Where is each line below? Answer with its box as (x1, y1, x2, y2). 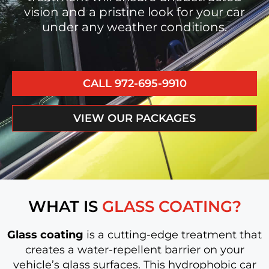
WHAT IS (28, 197, 102, 216)
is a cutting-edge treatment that (83, 228, 262, 241)
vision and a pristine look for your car (24, 5, 245, 19)
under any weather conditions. (42, 20, 227, 34)
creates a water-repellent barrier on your (25, 243, 244, 256)
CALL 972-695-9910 (82, 77, 187, 90)
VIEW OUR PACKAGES (73, 112, 196, 125)
